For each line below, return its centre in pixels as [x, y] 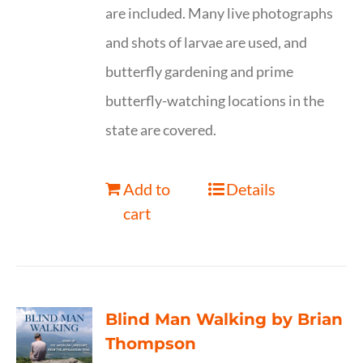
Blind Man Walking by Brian [224, 319]
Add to [147, 189]
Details [250, 189]
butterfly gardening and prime [200, 71]
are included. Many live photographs [220, 13]
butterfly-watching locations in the [215, 100]
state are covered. [161, 130]
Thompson [151, 344]
